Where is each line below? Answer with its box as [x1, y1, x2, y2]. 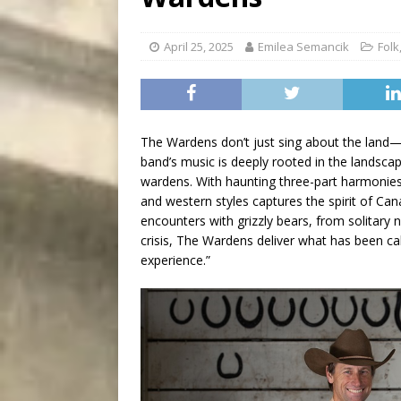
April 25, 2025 [164, 38, 234, 55]
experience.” [141, 252, 210, 269]
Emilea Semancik [258, 38, 349, 55]
